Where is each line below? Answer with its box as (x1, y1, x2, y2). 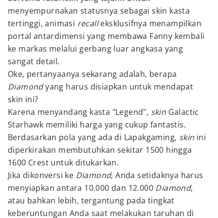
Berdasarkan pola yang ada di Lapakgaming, (8, 132, 179, 143)
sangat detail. (8, 56, 60, 67)
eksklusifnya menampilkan (98, 18, 202, 29)
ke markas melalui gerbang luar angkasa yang (8, 43, 183, 54)
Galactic (166, 107, 199, 117)
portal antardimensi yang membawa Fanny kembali (8, 31, 205, 41)
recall (77, 18, 99, 29)
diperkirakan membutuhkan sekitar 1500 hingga (8, 145, 192, 155)
